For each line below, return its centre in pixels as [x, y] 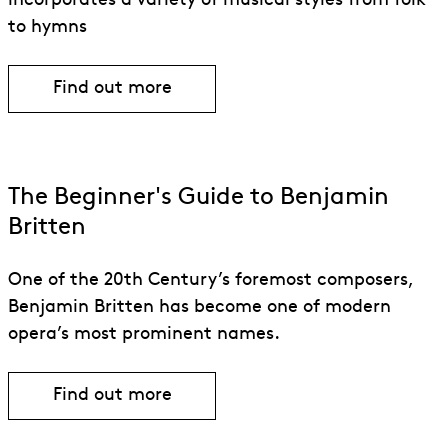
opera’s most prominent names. [144, 335]
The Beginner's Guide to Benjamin [198, 198]
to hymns [47, 28]
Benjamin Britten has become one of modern [199, 308]
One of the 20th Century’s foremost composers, [210, 281]
